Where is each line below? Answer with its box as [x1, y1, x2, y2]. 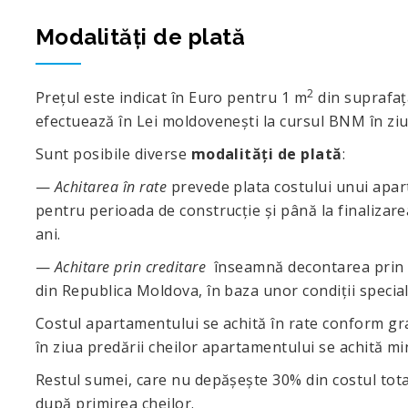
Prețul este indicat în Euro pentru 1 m [36, 87, 308, 107]
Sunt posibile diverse [36, 144, 191, 164]
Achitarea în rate [54, 177, 168, 197]
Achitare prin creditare [54, 257, 210, 277]
